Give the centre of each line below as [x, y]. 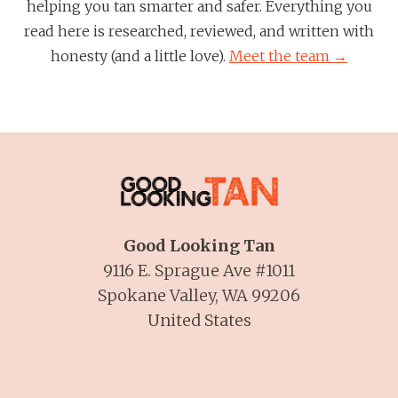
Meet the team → [288, 56]
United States [199, 320]
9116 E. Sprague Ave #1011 [199, 270]
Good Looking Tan [199, 245]
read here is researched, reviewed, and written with [199, 32]
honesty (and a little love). [140, 56]
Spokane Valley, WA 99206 [199, 295]
